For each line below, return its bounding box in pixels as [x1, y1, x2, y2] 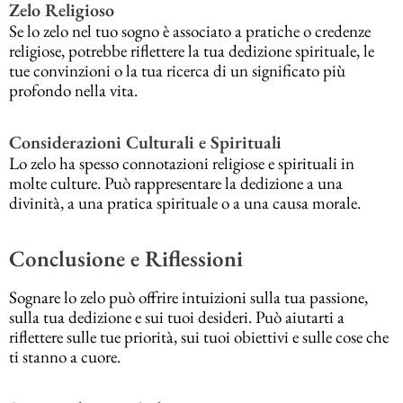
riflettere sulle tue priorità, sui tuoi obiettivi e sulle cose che [9, 326, 389, 349]
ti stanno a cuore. [9, 345, 121, 369]
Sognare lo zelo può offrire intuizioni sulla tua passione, [9, 286, 368, 309]
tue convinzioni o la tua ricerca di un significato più [9, 59, 345, 83]
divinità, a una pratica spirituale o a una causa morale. [9, 192, 361, 215]
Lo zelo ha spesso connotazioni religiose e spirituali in [9, 152, 354, 175]
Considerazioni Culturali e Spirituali [9, 130, 282, 155]
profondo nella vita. [9, 79, 138, 103]
